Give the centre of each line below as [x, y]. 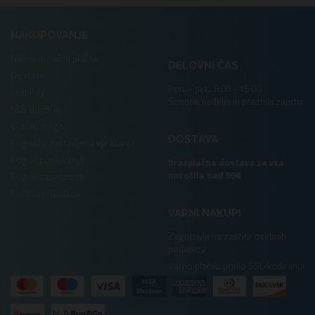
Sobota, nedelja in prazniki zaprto [235, 101]
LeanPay [27, 92]
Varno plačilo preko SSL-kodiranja [236, 265]
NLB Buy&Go [36, 109]
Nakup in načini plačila [54, 58]
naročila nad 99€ [205, 175]
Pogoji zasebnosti [47, 176]
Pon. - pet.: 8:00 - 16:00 [214, 88]
